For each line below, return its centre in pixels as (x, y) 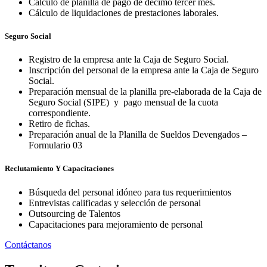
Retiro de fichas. (59, 124)
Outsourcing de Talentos (74, 213)
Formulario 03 (55, 145)
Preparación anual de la (72, 135)
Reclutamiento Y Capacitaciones (59, 169)
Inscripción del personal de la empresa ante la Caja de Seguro (144, 70)
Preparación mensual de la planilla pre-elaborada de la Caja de (145, 92)
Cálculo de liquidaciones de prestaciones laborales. (124, 13)
